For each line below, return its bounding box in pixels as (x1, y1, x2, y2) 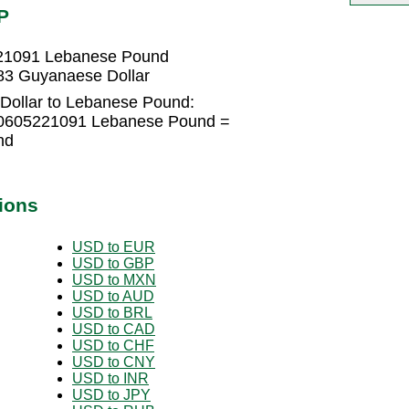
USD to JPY (72, 386, 151, 403)
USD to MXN (72, 271, 156, 288)
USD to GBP (72, 255, 154, 271)
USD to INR (72, 370, 149, 386)
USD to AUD (72, 288, 154, 304)
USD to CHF (72, 337, 154, 353)
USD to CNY (72, 353, 155, 370)
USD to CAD (72, 320, 155, 337)
